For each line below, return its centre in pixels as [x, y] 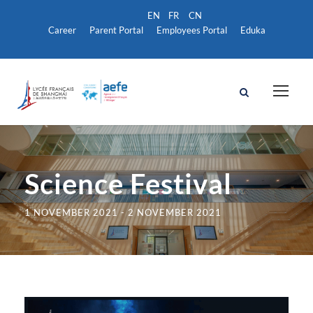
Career [62, 30]
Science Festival [128, 183]
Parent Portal [116, 30]
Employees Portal [191, 30]
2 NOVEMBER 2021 [175, 212]
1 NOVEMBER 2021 [71, 212]
